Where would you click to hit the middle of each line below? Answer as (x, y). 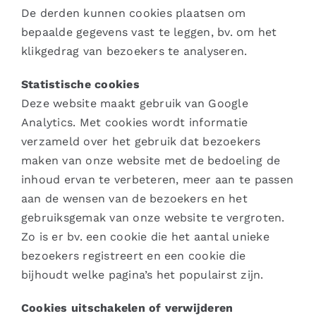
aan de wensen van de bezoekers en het (134, 199)
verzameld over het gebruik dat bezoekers (141, 142)
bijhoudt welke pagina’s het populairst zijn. (142, 275)
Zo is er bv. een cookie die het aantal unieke (145, 237)
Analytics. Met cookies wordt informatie (135, 123)
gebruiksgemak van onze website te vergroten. (153, 218)
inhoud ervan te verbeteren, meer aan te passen (158, 180)
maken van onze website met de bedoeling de (151, 161)
